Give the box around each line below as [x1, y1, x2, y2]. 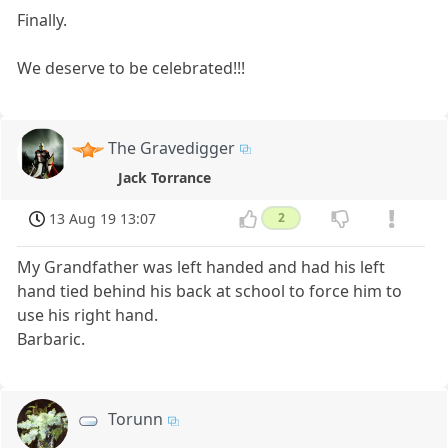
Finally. [17, 8, 68, 31]
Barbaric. [17, 328, 86, 351]
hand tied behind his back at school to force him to [17, 280, 403, 303]
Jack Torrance [117, 168, 211, 188]
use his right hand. [17, 304, 159, 327]
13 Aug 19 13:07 [49, 209, 157, 229]
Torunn [108, 408, 164, 431]
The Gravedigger [108, 136, 236, 159]
